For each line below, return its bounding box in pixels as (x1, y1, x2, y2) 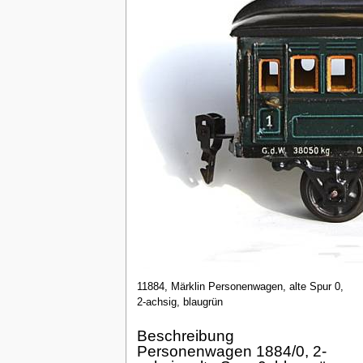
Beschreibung (136, 327, 234, 345)
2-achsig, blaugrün (136, 296, 223, 308)
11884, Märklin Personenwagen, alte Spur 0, (136, 280, 344, 293)
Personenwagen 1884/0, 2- (136, 343, 327, 361)
